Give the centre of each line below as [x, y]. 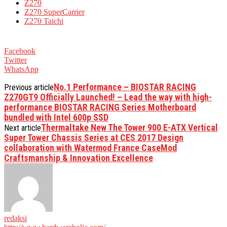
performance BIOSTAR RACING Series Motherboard [100, 107]
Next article [23, 128]
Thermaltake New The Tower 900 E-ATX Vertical [129, 127]
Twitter [15, 60]
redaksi [15, 218]
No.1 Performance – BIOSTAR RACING [125, 87]
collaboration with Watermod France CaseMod [90, 147]
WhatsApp [21, 69]
